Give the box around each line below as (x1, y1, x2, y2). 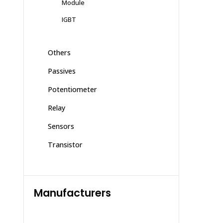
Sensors (48, 121, 74, 131)
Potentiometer (48, 84, 97, 94)
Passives (48, 66, 76, 76)
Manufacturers (34, 185, 111, 200)
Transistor (48, 139, 83, 149)
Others (48, 47, 71, 57)
